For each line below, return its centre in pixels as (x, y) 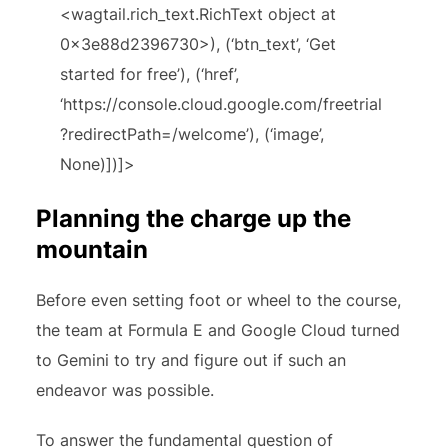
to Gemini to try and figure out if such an (191, 360)
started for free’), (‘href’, (150, 74)
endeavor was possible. (125, 390)
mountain (92, 249)
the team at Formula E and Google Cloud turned (218, 330)
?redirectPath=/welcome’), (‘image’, (192, 134)
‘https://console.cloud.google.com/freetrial (221, 104)
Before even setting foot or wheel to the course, (219, 300)
